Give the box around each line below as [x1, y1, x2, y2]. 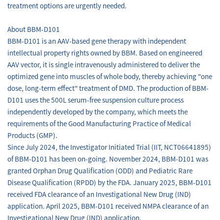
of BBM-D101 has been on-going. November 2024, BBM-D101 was [7, 156, 208, 163]
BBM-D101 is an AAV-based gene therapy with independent [7, 38, 186, 45]
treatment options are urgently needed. [7, 2, 127, 10]
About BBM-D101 [7, 26, 60, 33]
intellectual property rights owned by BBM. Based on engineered [7, 50, 202, 57]
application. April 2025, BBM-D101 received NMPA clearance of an [7, 203, 209, 210]
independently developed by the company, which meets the [7, 109, 188, 116]
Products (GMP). [7, 132, 57, 139]
